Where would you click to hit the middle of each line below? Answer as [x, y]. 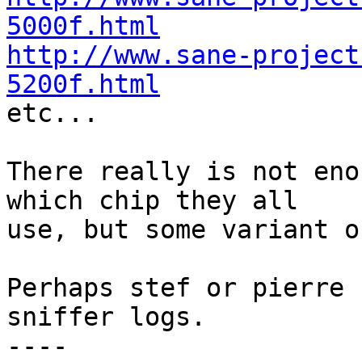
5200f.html [83, 84]
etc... [53, 114]
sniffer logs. [106, 317]
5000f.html [83, 26]
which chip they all [152, 201]
